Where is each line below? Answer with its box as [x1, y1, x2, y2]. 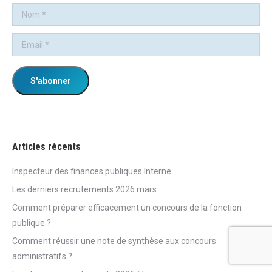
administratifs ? [12, 251, 72, 261]
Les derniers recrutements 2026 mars [12, 185, 157, 194]
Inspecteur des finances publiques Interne [12, 166, 171, 176]
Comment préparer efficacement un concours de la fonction [12, 203, 242, 212]
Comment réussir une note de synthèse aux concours [12, 236, 216, 246]
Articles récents [12, 141, 81, 152]
